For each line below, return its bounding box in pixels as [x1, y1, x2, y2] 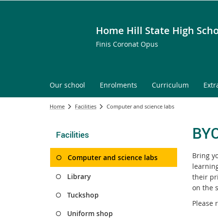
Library [67, 172, 91, 181]
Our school [50, 80, 85, 90]
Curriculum [152, 80, 189, 90]
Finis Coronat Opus [96, 39, 158, 49]
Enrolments [100, 80, 137, 90]
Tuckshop [67, 190, 99, 200]
